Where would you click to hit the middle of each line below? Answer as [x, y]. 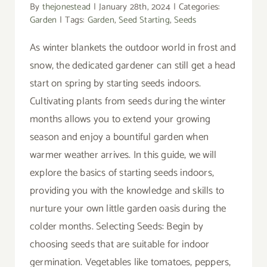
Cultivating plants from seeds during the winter [128, 101]
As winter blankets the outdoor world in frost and [133, 47]
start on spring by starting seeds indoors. [115, 83]
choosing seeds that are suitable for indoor [119, 244]
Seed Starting [144, 20]
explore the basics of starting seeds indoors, [122, 173]
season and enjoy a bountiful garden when [119, 137]
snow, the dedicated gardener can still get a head [132, 65]
